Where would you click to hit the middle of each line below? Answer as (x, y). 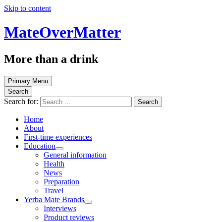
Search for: (21, 101)
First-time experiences (58, 137)
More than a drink (51, 59)
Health (54, 164)
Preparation (61, 181)
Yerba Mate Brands (54, 199)
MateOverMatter (62, 32)
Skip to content (28, 8)
